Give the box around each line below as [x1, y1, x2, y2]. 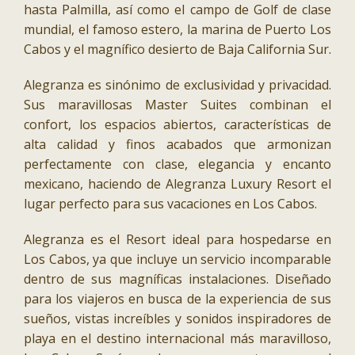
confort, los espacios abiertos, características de [24, 116, 331, 134]
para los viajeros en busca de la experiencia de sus [24, 290, 331, 308]
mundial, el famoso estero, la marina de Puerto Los [24, 21, 331, 39]
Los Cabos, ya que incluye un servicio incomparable [24, 250, 331, 269]
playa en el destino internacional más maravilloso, [24, 330, 331, 348]
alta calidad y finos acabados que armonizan [24, 136, 331, 154]
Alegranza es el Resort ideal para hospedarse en [24, 231, 331, 249]
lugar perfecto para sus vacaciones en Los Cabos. [24, 195, 317, 213]
